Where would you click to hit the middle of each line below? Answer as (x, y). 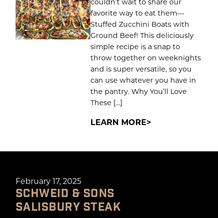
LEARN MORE (118, 122)
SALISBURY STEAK (68, 207)
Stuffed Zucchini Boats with (140, 24)
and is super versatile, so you (141, 69)
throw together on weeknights (145, 57)
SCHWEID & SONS (65, 193)
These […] (106, 102)
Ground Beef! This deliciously (142, 35)
